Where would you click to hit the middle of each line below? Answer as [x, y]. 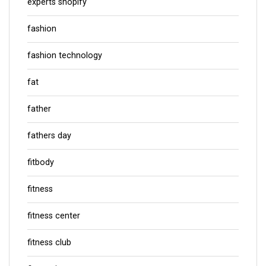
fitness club [49, 242]
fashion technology [65, 55]
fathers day [49, 135]
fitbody [41, 162]
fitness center [54, 216]
